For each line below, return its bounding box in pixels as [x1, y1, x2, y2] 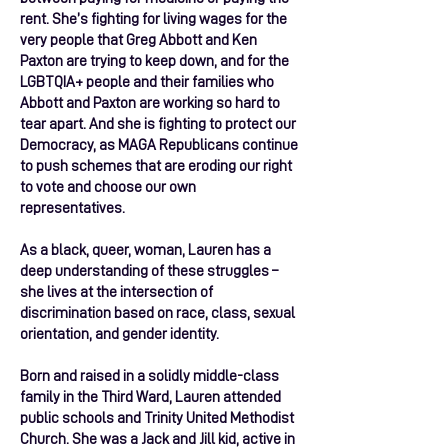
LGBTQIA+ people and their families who [20, 75, 274, 90]
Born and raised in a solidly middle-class [20, 369, 279, 384]
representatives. [20, 201, 128, 216]
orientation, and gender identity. [20, 327, 219, 342]
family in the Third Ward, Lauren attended [20, 390, 281, 405]
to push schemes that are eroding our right [20, 159, 292, 174]
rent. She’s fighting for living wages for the [20, 12, 287, 27]
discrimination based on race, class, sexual [20, 306, 295, 321]
